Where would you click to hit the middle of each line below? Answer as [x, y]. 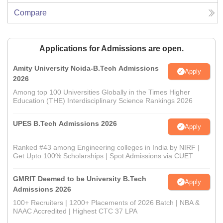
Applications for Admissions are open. [111, 49]
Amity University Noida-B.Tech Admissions [86, 68]
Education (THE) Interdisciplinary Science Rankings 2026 [103, 101]
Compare [30, 13]
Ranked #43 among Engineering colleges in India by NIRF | [106, 148]
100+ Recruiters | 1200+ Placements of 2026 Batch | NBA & [106, 203]
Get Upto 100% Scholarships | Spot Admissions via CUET [103, 156]
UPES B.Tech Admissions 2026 [65, 124]
